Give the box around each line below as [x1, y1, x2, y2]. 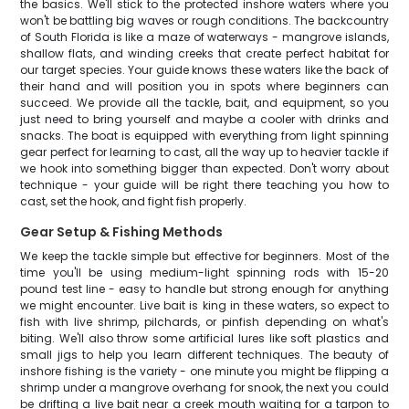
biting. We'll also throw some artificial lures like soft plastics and [20, 330, 389, 346]
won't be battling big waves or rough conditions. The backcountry [20, 13, 389, 28]
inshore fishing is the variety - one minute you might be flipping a [20, 363, 389, 379]
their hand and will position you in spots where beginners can [20, 79, 389, 94]
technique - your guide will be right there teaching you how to [20, 177, 389, 193]
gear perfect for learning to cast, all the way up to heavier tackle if [20, 144, 389, 160]
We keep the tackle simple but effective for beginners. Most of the [20, 248, 389, 264]
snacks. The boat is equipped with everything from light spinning [20, 128, 389, 143]
